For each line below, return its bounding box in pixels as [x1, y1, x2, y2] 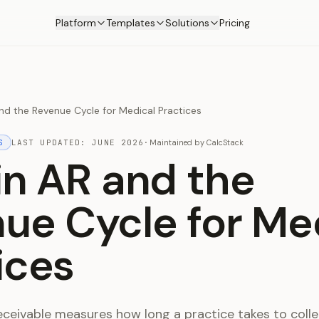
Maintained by [150, 137, 205, 147]
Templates [105, 16, 155, 29]
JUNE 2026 [92, 137, 145, 147]
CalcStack [206, 137, 244, 147]
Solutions [164, 16, 209, 29]
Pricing [219, 16, 250, 29]
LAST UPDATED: [11, 137, 93, 147]
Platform [55, 16, 96, 29]
